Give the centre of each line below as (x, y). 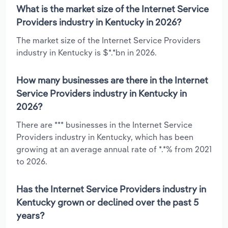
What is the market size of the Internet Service (112, 9)
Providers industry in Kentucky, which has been (105, 137)
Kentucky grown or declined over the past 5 (107, 202)
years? (31, 215)
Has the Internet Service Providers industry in (111, 189)
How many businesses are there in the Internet (112, 80)
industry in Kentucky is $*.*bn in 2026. (87, 52)
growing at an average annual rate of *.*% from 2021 (114, 149)
